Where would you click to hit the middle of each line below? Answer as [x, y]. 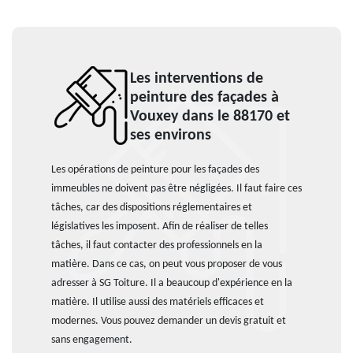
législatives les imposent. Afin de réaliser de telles [160, 227]
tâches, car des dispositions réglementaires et [152, 208]
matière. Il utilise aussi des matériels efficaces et [158, 302]
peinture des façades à [204, 98]
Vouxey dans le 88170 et [210, 117]
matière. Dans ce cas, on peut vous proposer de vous [167, 264]
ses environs [171, 136]
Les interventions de [197, 79]
